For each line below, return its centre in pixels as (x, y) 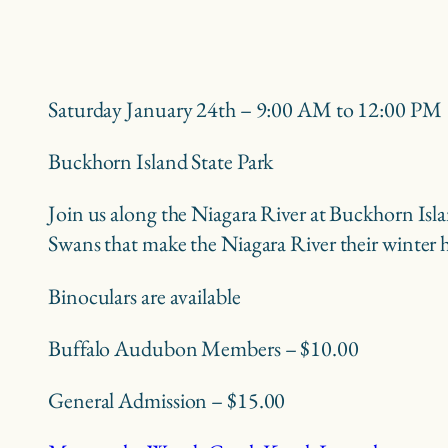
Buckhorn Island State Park (161, 162)
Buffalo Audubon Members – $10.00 (203, 348)
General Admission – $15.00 (167, 400)
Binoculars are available (144, 296)
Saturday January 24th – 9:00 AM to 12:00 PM (245, 110)
